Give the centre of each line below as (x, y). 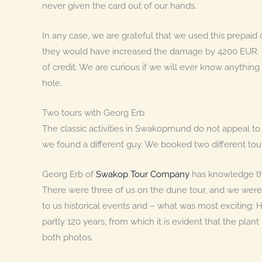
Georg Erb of (69, 174)
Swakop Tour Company (143, 174)
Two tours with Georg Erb (93, 113)
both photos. (68, 237)
